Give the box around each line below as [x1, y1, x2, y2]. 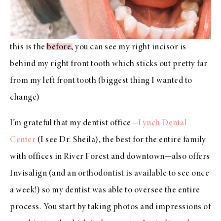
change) [10, 93, 40, 102]
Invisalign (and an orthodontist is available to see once [10, 169, 209, 178]
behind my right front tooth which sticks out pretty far [10, 59, 208, 69]
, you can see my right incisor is [71, 42, 186, 52]
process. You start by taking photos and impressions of [10, 202, 211, 212]
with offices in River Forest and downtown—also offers [10, 152, 210, 161]
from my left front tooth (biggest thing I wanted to [10, 76, 192, 85]
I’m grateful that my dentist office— [10, 118, 138, 128]
